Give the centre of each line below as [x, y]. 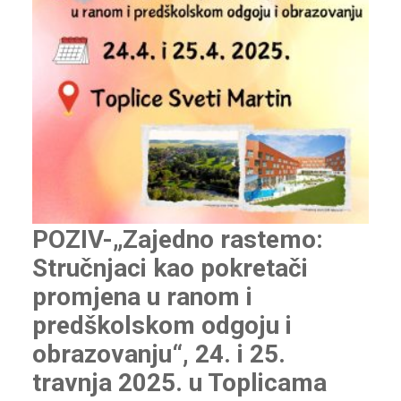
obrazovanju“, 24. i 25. [158, 354]
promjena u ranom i [142, 297]
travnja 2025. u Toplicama [179, 383]
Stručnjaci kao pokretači [170, 269]
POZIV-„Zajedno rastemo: [177, 240]
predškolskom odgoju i [162, 326]
